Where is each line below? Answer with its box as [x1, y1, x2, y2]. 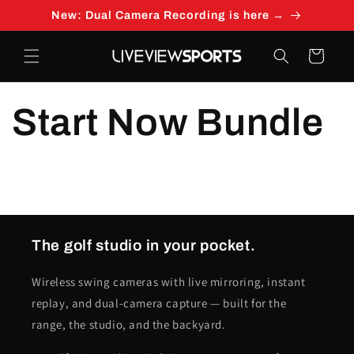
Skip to [23, 2, 62, 18]
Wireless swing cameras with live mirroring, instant [32, 274, 306, 289]
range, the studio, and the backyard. [32, 317, 226, 332]
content [23, 17, 66, 32]
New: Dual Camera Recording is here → [51, 9, 284, 21]
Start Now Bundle [12, 102, 324, 143]
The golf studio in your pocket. [32, 237, 256, 254]
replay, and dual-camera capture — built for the [32, 296, 287, 311]
